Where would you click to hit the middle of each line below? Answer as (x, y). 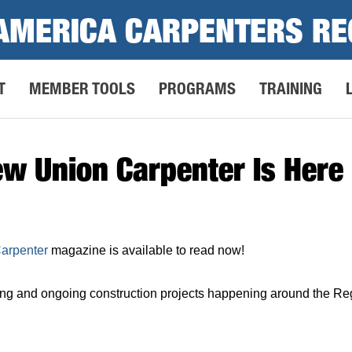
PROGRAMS (197, 88)
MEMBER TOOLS (82, 88)
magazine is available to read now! (146, 250)
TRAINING (291, 88)
